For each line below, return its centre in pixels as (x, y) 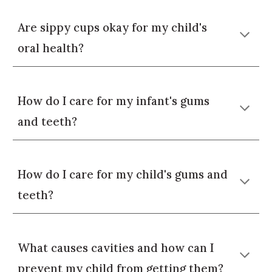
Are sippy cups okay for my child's (113, 27)
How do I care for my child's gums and (123, 174)
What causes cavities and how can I (116, 248)
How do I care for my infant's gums (114, 101)
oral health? (51, 48)
